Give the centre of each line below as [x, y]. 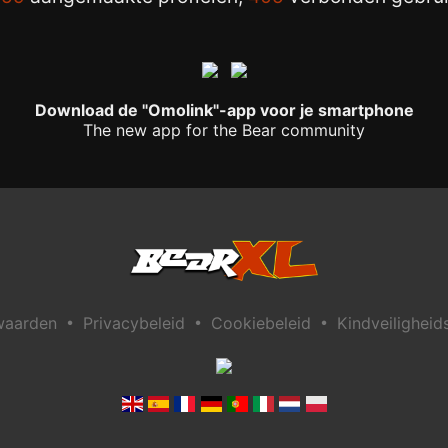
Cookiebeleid [261, 323]
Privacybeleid [134, 323]
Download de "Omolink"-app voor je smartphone [224, 110]
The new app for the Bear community [224, 130]
